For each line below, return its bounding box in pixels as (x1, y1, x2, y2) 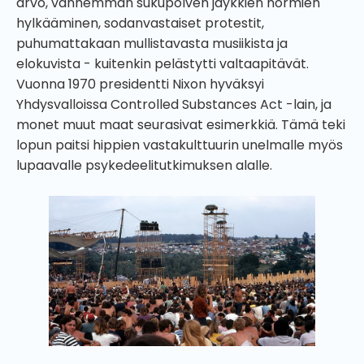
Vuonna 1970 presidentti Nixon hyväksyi (16, 74, 264, 93)
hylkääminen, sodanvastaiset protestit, (16, 13, 264, 32)
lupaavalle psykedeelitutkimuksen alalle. (16, 155, 275, 175)
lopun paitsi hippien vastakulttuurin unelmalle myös (16, 135, 343, 154)
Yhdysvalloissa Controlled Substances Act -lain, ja (16, 94, 331, 114)
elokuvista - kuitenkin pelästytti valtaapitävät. (16, 54, 309, 73)
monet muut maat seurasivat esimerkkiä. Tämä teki (16, 115, 345, 134)
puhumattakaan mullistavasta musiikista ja (16, 33, 288, 53)
